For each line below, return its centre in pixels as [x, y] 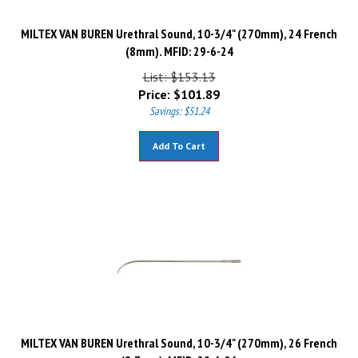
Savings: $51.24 [179, 104]
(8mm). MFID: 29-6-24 [179, 44]
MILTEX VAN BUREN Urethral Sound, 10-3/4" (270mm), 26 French [179, 336]
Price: [154, 87]
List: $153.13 [179, 70]
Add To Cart [179, 139]
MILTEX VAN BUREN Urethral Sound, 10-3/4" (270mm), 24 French [179, 26]
